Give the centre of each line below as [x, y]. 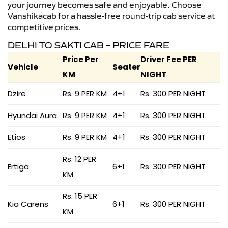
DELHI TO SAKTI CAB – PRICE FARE [89, 45]
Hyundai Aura [32, 115]
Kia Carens [28, 204]
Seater [126, 67]
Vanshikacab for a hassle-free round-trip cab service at [111, 16]
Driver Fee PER [169, 59]
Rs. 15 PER [80, 196]
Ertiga [18, 166]
